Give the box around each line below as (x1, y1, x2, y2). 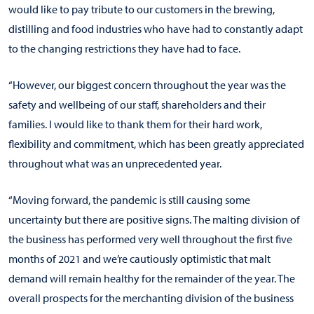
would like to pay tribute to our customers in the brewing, (8, 2, 275, 16)
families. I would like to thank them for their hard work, (8, 117, 262, 131)
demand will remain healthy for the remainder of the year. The (8, 271, 295, 285)
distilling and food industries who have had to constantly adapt (8, 22, 303, 36)
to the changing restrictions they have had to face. (8, 41, 240, 55)
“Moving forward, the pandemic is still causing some (8, 193, 250, 207)
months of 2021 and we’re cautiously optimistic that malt (8, 252, 271, 266)
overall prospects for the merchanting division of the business (8, 291, 294, 305)
